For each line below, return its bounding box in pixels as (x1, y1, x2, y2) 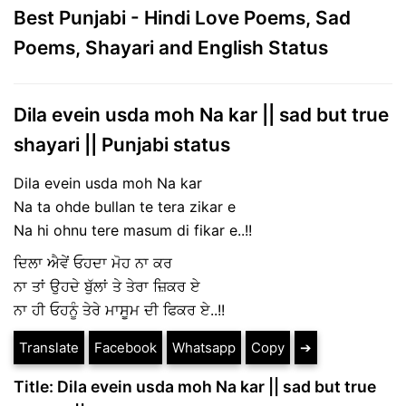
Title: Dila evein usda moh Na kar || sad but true (14, 376, 376, 396)
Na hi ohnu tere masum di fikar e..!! (14, 220, 252, 239)
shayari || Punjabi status (14, 132, 230, 156)
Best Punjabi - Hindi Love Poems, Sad (14, 6, 351, 30)
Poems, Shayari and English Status (14, 36, 328, 60)
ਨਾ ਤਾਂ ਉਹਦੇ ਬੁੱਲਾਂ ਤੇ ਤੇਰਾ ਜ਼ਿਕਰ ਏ (14, 276, 200, 295)
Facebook (94, 338, 157, 356)
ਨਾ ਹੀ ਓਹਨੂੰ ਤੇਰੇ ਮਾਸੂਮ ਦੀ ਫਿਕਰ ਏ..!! (14, 300, 225, 319)
